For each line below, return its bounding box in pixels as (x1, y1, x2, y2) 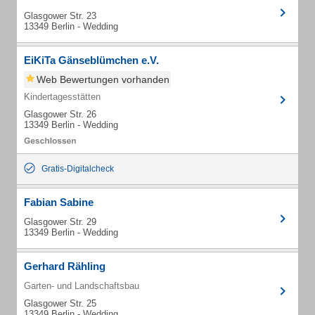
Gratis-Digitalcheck (41, 164, 114, 174)
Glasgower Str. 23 (24, 11, 96, 21)
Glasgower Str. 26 (24, 109, 96, 120)
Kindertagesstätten (24, 91, 101, 102)
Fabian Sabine (24, 196, 94, 208)
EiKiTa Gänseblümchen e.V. (24, 54, 159, 66)
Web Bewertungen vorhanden (37, 74, 169, 85)
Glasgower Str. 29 (24, 217, 96, 227)
